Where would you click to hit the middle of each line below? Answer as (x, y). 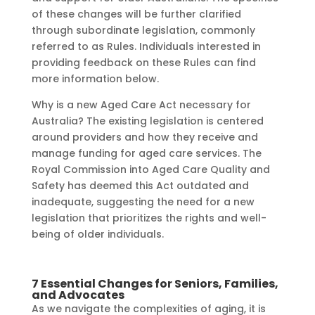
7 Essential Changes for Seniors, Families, (155, 284)
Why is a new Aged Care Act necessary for (141, 105)
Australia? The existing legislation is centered (147, 121)
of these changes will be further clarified (136, 14)
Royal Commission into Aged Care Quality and (150, 170)
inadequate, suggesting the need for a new (143, 202)
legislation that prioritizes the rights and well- (149, 218)
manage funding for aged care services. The (146, 154)
